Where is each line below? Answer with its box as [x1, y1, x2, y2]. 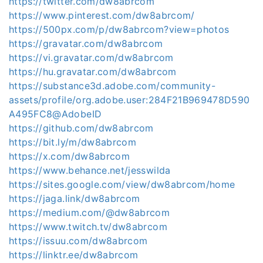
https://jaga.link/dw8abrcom [9, 193, 140, 204]
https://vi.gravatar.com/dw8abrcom [9, 52, 174, 63]
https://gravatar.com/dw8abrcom [9, 38, 163, 49]
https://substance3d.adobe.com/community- [9, 80, 216, 92]
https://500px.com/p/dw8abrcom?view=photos [9, 23, 230, 35]
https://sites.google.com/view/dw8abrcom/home [9, 178, 235, 190]
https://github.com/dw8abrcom [9, 122, 154, 134]
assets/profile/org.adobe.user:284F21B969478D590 [9, 94, 250, 106]
